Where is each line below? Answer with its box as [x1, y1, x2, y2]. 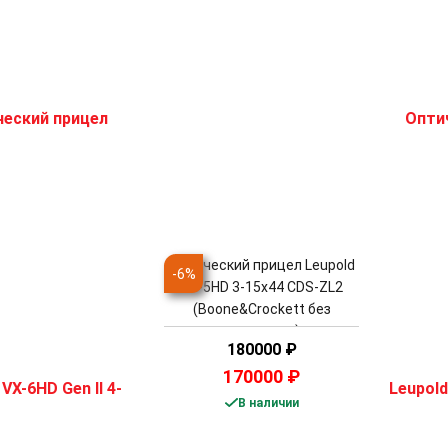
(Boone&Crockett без [192, 301, 331, 318]
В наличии [237, 396, 299, 411]
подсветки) [223, 323, 300, 340]
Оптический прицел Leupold [168, 257, 355, 274]
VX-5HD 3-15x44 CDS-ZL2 [180, 279, 343, 296]
